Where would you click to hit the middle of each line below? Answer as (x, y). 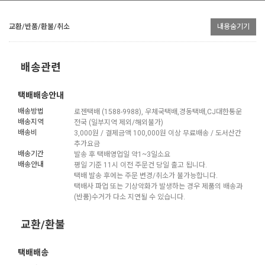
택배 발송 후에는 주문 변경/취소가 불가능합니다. (146, 175)
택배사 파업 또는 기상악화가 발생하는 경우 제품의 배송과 (158, 186)
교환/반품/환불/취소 (39, 26)
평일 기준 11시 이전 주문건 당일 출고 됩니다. (140, 165)
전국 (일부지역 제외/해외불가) (119, 122)
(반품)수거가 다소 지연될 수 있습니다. (130, 197)
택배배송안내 (41, 95)
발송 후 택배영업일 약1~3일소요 (122, 154)
